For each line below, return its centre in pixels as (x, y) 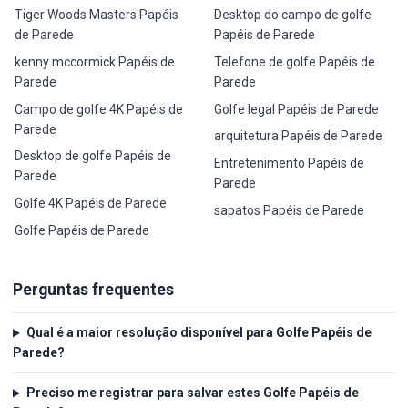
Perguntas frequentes (93, 289)
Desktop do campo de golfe (292, 15)
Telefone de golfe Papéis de (294, 62)
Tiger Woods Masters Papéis (97, 15)
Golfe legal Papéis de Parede (296, 109)
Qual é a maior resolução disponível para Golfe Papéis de (199, 333)
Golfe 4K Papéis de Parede (91, 204)
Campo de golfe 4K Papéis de (99, 109)
